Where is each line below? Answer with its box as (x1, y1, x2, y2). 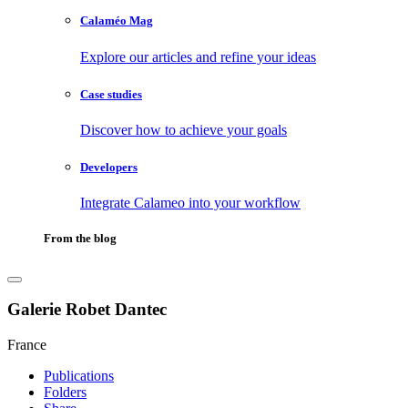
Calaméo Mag (80, 14, 153, 28)
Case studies (80, 87, 142, 101)
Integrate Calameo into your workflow (80, 195, 301, 211)
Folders (44, 383, 87, 400)
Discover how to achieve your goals (80, 121, 287, 138)
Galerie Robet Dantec (7, 300, 167, 320)
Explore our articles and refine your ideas (80, 48, 316, 65)
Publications (44, 367, 114, 383)
